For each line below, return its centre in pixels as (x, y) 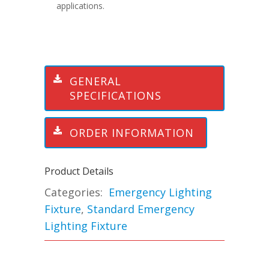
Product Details (79, 171)
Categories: (74, 192)
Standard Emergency (141, 209)
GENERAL (95, 81)
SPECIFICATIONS (116, 96)
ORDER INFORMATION (132, 133)
